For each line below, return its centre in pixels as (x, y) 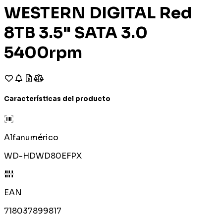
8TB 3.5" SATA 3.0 (76, 33)
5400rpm (43, 53)
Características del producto (57, 99)
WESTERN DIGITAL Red (98, 13)
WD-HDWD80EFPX (43, 156)
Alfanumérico (31, 138)
